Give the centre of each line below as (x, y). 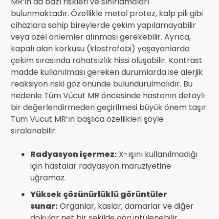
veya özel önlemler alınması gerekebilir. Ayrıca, (101, 37)
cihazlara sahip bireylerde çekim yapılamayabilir (103, 25)
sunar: (44, 206)
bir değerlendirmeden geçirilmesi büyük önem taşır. (109, 108)
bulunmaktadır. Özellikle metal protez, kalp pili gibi (107, 14)
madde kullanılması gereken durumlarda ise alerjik (107, 72)
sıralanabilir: (34, 131)
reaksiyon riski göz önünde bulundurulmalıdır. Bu (102, 84)
